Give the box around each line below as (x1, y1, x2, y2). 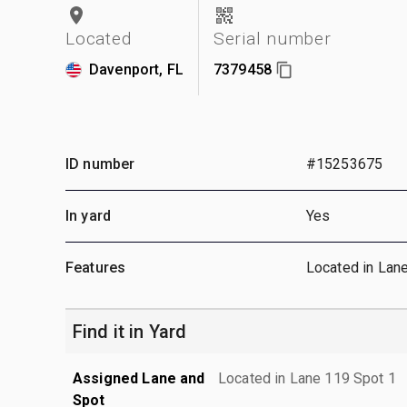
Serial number (213, 27, 332, 49)
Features (65, 258, 126, 276)
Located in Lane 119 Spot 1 (218, 369, 396, 387)
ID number (65, 154, 135, 173)
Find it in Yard (73, 320, 187, 342)
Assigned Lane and (73, 369, 205, 387)
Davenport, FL (89, 60, 184, 78)
